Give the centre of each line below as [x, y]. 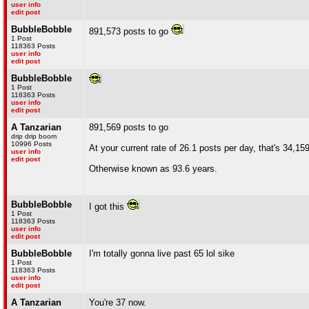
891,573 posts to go [130, 31]
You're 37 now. [118, 302]
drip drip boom [34, 136]
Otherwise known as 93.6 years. [153, 169]
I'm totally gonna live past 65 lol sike [162, 253]
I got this [108, 207]
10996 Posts [31, 144]
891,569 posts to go [129, 127]
